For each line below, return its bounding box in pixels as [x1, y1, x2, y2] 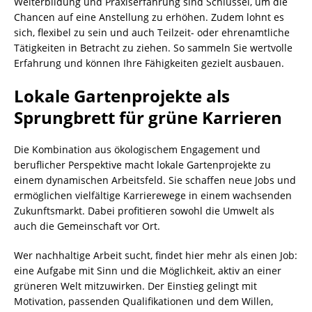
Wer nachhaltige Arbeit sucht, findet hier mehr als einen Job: [14, 249, 297, 263]
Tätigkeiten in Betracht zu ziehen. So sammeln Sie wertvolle [14, 41, 292, 55]
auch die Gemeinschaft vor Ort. [14, 219, 160, 233]
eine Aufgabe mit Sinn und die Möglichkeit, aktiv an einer [14, 264, 281, 278]
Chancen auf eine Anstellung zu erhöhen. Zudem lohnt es [14, 10, 284, 24]
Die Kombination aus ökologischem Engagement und [14, 143, 260, 157]
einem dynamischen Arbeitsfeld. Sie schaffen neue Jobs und [14, 173, 296, 187]
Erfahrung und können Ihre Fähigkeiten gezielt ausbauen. [14, 56, 284, 70]
